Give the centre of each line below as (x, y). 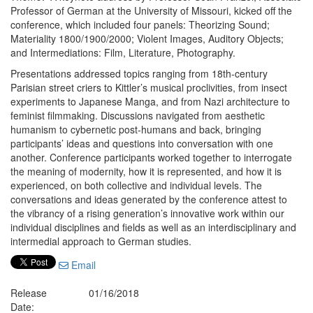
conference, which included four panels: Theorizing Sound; (140, 24)
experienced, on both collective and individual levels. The (136, 185)
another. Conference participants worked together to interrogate (151, 157)
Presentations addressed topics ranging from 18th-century (139, 73)
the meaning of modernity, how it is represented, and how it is (146, 171)
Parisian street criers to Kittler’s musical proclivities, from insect (149, 87)
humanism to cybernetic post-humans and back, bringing (136, 129)
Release (29, 293)
